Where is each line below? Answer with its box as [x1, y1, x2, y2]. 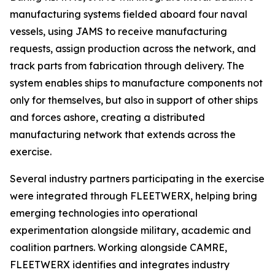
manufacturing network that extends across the [10, 128, 236, 141]
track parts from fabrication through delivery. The [10, 60, 244, 72]
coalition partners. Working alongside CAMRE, [10, 241, 227, 254]
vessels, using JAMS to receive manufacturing [10, 25, 227, 38]
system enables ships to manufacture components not [10, 77, 263, 90]
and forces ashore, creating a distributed [10, 111, 205, 124]
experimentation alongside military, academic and [10, 224, 251, 237]
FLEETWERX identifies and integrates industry [10, 258, 230, 271]
